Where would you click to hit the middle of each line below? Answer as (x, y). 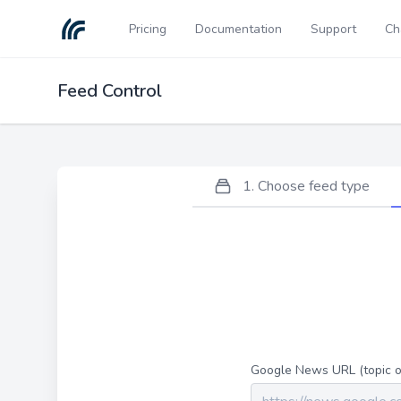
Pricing (148, 29)
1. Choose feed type (306, 186)
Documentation (239, 29)
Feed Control (110, 91)
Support (333, 29)
